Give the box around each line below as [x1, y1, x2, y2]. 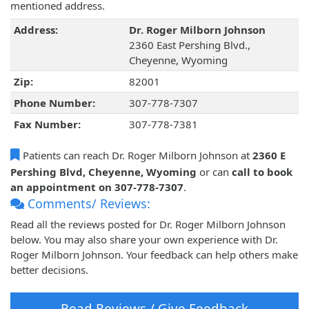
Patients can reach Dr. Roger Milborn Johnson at [20, 148, 252, 163]
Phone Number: [13, 96, 95, 110]
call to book [232, 165, 292, 179]
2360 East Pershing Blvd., [128, 38, 250, 52]
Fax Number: [13, 117, 81, 132]
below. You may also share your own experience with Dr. [10, 232, 278, 247]
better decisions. [10, 263, 88, 277]
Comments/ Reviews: [24, 195, 150, 212]
